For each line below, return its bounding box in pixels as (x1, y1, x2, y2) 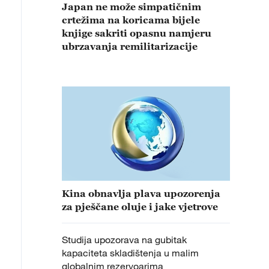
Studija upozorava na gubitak (62, 234, 187, 246)
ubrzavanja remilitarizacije (62, 40, 200, 52)
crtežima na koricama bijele (62, 14, 200, 25)
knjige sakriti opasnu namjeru (62, 27, 211, 38)
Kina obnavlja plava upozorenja (62, 188, 220, 199)
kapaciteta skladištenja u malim (62, 247, 199, 259)
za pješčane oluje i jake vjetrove (62, 201, 218, 213)
